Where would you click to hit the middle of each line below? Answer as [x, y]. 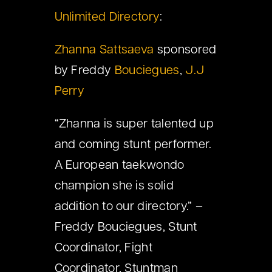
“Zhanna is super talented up [134, 125]
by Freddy [84, 71]
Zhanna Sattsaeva [104, 51]
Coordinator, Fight [103, 249]
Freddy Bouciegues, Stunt [126, 228]
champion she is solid [114, 187]
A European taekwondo [119, 166]
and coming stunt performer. [133, 145]
